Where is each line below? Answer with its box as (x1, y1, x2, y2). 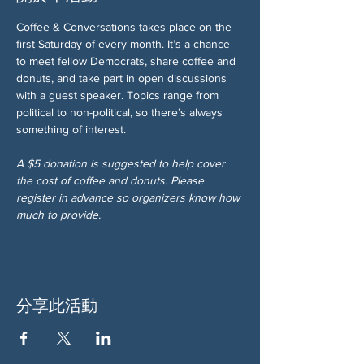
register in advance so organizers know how (16, 190, 243, 204)
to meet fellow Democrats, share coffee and (16, 54, 239, 67)
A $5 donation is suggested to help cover (16, 156, 228, 170)
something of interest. (16, 122, 126, 136)
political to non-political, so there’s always (16, 105, 226, 119)
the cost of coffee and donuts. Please (16, 173, 207, 187)
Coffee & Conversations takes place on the (16, 19, 235, 33)
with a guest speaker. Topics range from (16, 88, 222, 102)
